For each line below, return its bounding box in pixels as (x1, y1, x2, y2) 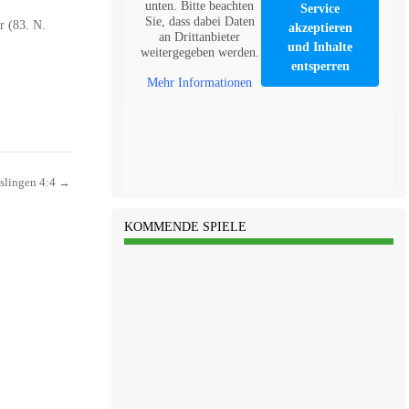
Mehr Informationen (147, 75, 253, 89)
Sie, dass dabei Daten (144, 14, 255, 28)
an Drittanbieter (159, 29, 241, 44)
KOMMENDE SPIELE (123, 220, 246, 235)
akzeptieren (288, 20, 352, 35)
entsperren (290, 58, 350, 73)
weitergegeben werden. (140, 45, 259, 59)
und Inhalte (288, 39, 353, 54)
